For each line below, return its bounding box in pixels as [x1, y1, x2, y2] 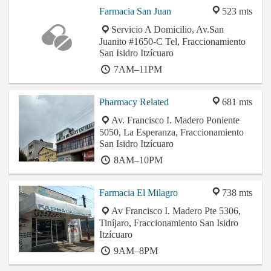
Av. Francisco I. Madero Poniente [111, 115, 240, 126]
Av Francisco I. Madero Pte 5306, [111, 206, 241, 217]
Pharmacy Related [99, 97, 169, 108]
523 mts [222, 6, 252, 17]
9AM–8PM [111, 246, 158, 256]
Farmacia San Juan [99, 6, 171, 17]
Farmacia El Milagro [99, 188, 178, 198]
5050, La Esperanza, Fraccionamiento [99, 127, 244, 138]
